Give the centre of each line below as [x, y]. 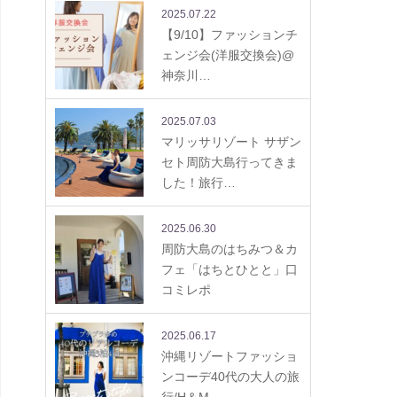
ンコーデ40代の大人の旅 [230, 377]
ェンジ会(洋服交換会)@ [228, 55]
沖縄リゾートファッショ [230, 356]
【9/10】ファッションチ [230, 35]
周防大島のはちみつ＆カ [230, 249]
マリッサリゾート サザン [231, 142]
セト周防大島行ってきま [230, 162]
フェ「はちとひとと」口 [230, 269]
